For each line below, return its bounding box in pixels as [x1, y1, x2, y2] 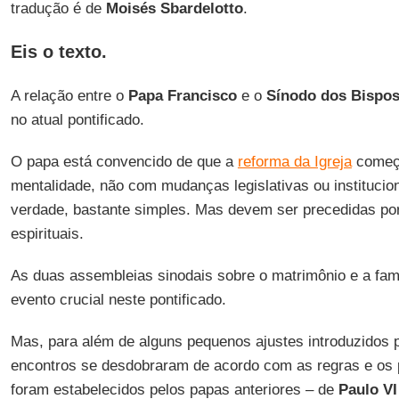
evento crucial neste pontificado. [10, 291, 226, 308]
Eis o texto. [10, 42, 107, 61]
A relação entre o [10, 87, 128, 104]
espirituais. [10, 225, 84, 242]
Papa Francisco [127, 87, 237, 104]
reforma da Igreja [237, 153, 352, 170]
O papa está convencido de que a [10, 153, 238, 170]
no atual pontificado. [10, 111, 144, 128]
